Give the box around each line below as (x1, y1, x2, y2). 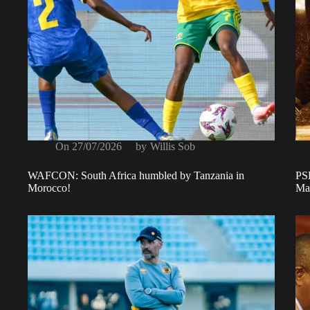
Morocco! (28, 181, 71, 194)
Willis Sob (149, 140, 195, 152)
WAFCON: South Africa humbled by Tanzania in (28, 169, 244, 181)
